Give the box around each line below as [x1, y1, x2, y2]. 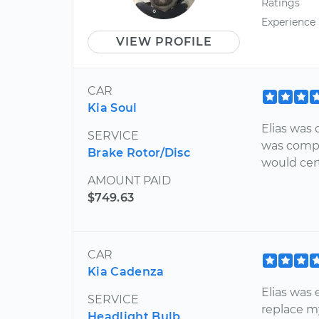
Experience [261, 15, 316, 28]
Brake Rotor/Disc [88, 145, 191, 159]
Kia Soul [88, 100, 137, 115]
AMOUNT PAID [88, 173, 171, 187]
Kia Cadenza [88, 264, 164, 278]
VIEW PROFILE [115, 34, 212, 48]
